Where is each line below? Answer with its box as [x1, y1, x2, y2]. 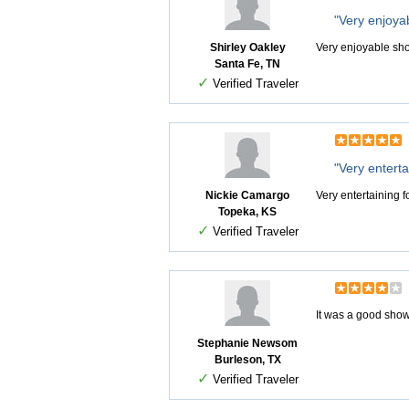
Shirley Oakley [209, 41, 286, 55]
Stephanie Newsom [197, 337, 298, 351]
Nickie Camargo [205, 189, 289, 203]
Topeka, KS [218, 205, 277, 219]
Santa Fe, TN [215, 58, 280, 71]
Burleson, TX [214, 353, 281, 367]
